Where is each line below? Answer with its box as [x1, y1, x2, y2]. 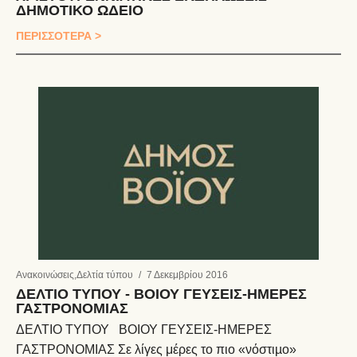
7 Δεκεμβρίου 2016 [147, 268, 228, 282]
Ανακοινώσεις [16, 268, 74, 282]
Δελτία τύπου [76, 268, 133, 282]
